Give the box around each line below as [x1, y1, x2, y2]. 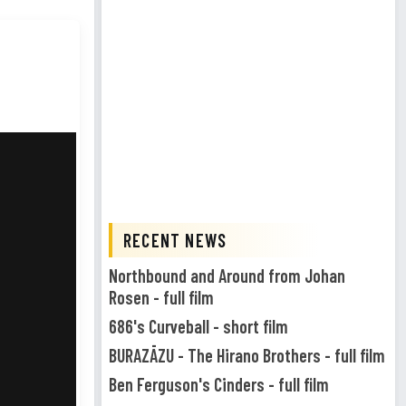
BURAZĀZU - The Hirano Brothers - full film [109, 344, 385, 366]
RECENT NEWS [123, 229, 227, 251]
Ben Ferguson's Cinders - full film [109, 373, 329, 395]
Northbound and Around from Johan [109, 265, 345, 286]
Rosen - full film [109, 286, 214, 308]
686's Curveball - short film [109, 315, 288, 337]
